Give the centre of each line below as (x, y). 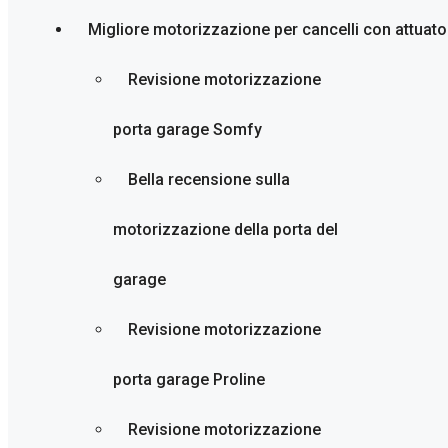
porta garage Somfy (187, 129)
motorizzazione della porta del (225, 229)
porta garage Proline (189, 379)
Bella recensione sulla (209, 179)
